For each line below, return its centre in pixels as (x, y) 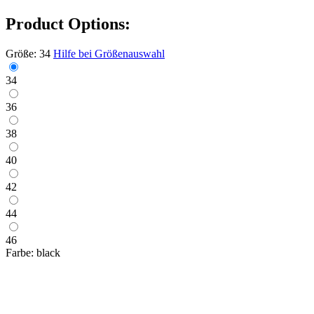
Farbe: (20, 252)
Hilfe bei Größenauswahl (109, 53)
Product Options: (68, 23)
